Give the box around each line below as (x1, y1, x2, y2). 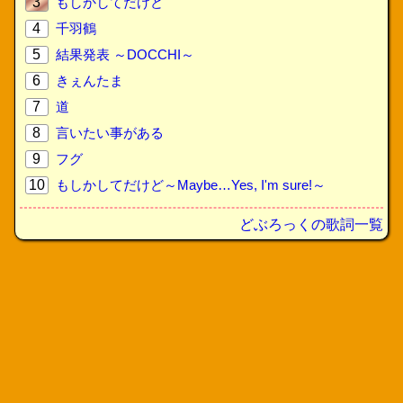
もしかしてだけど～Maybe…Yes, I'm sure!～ (55, 177, 326, 193)
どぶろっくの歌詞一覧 (238, 217, 383, 232)
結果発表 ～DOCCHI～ (55, 47, 194, 62)
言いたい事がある (55, 125, 164, 140)
